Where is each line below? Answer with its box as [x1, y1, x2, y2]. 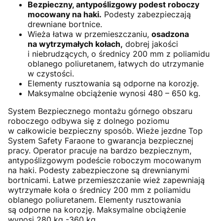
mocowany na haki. [28, 9, 102, 19]
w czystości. [28, 69, 74, 78]
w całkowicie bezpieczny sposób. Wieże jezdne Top [8, 126, 203, 136]
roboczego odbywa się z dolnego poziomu [8, 116, 169, 126]
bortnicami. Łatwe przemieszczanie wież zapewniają [8, 175, 205, 185]
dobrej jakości [123, 39, 178, 49]
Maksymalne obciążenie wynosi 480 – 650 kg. [28, 88, 200, 98]
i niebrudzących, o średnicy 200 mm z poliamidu [28, 49, 210, 59]
